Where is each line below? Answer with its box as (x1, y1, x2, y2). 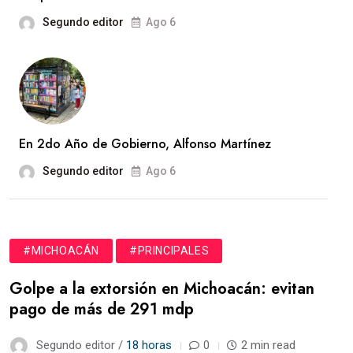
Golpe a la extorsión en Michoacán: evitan (9, 277, 314, 301)
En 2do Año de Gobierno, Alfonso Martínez (19, 135, 271, 154)
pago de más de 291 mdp (9, 298, 194, 321)
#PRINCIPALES (129, 244, 210, 258)
